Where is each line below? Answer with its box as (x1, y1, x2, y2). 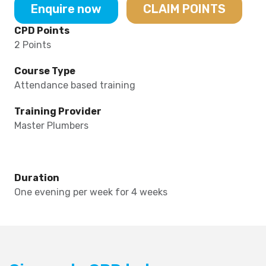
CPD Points (14, 25, 69, 37)
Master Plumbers (14, 120, 88, 132)
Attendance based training (14, 80, 135, 91)
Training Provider (14, 106, 102, 118)
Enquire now (30, 2, 102, 17)
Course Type (14, 65, 75, 77)
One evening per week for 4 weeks (14, 186, 167, 198)
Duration (14, 172, 59, 184)
